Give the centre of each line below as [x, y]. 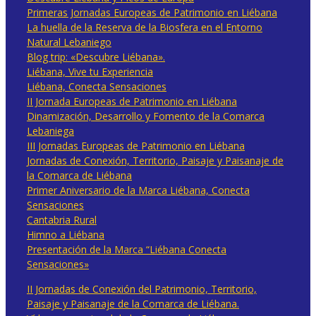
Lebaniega [50, 130]
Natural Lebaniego [69, 42]
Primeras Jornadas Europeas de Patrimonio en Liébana [152, 12]
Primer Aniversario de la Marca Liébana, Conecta [138, 190]
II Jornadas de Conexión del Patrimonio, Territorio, [142, 288]
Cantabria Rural [62, 219]
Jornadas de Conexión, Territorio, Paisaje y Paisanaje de [155, 160]
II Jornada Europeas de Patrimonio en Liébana [132, 101]
